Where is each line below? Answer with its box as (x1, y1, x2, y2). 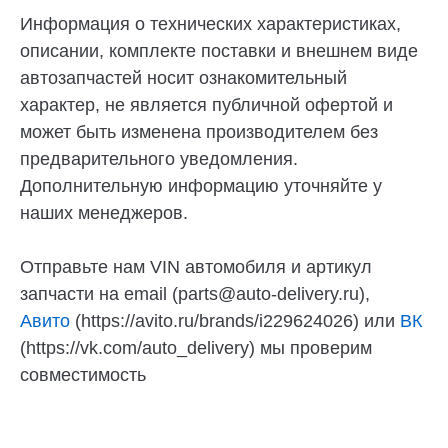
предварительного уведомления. (20, 149, 298, 170)
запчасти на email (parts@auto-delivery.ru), (20, 284, 370, 305)
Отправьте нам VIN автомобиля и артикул (20, 257, 372, 278)
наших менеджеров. (20, 203, 188, 224)
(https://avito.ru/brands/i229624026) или (70, 311, 400, 332)
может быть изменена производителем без (20, 122, 378, 143)
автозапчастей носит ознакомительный (20, 68, 347, 89)
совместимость (20, 365, 146, 386)
